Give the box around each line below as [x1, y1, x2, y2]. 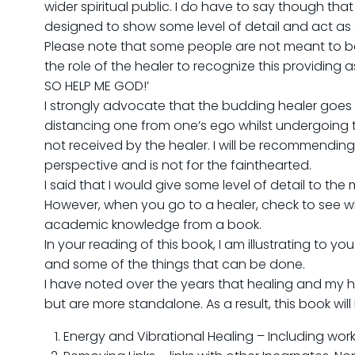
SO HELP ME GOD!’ [44, 77, 149, 95]
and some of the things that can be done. [44, 255, 305, 273]
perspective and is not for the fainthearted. [44, 156, 311, 174]
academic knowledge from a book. [44, 216, 261, 234]
